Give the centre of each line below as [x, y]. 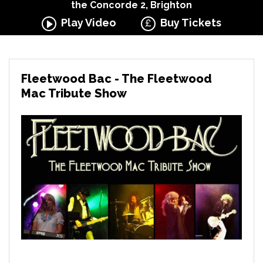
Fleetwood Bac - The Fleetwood [117, 79]
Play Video [86, 23]
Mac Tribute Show [74, 93]
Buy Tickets [189, 23]
